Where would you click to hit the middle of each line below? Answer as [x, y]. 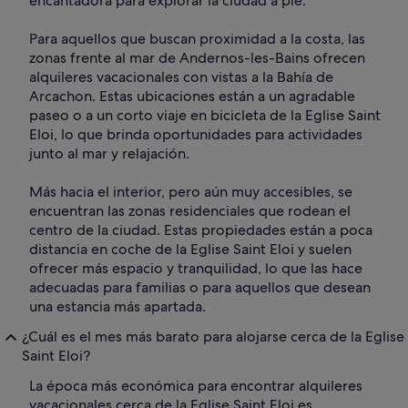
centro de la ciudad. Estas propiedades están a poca [201, 230]
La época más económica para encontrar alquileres [196, 386]
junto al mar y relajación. [109, 154]
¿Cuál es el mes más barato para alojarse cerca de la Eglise [213, 337]
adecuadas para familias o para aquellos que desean [200, 288]
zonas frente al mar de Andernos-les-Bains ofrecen [197, 58]
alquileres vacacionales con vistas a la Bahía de [181, 77]
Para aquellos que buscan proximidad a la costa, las [197, 39]
